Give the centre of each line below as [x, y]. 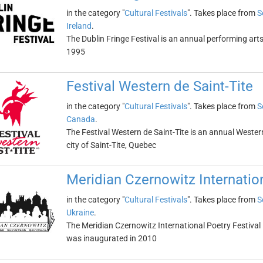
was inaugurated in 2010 [111, 238]
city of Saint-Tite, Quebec [111, 145]
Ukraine [80, 213]
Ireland [79, 26]
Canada [80, 119]
